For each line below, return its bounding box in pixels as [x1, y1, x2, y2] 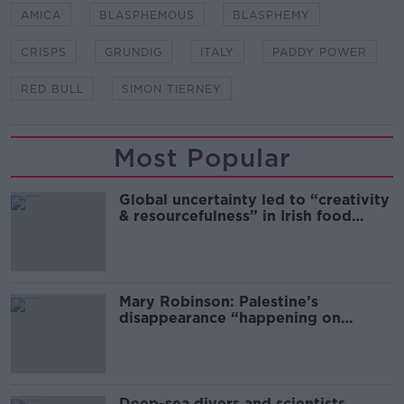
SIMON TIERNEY [122, 82, 222, 96]
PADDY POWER [272, 45, 367, 60]
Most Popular [113, 142, 291, 174]
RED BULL [21, 82, 84, 96]
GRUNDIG [105, 45, 162, 60]
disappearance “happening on [119, 309, 341, 327]
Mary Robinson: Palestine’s [119, 293, 318, 311]
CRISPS [21, 45, 67, 60]
